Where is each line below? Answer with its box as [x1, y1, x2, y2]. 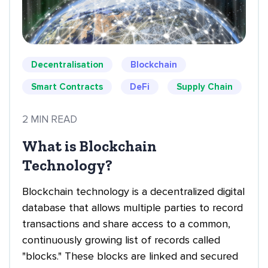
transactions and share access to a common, [22, 217, 230, 231]
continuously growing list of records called [22, 233, 220, 247]
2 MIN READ [22, 113, 77, 126]
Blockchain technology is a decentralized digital [22, 185, 245, 199]
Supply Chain [176, 81, 233, 93]
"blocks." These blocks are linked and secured [22, 249, 238, 263]
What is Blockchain [22, 137, 157, 156]
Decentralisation [31, 59, 103, 71]
